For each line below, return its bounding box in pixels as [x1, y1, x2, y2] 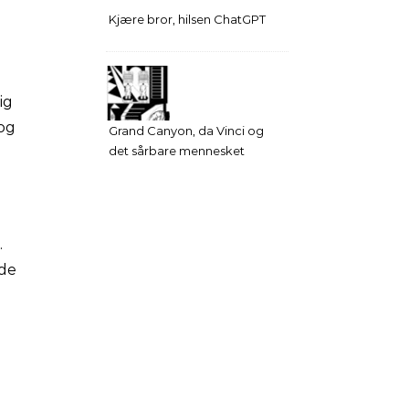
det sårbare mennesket [109, 143, 245, 158]
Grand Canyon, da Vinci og [109, 123, 264, 138]
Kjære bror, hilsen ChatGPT [109, 12, 266, 26]
